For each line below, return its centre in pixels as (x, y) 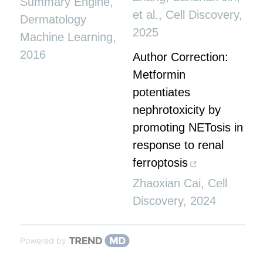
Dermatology (53, 19)
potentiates (161, 92)
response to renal (178, 145)
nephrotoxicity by (177, 110)
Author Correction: (181, 57)
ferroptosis (160, 163)
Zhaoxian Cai (167, 183)
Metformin (159, 75)
